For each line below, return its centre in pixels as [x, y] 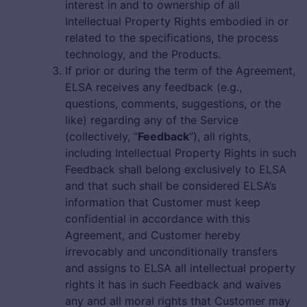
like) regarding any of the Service [152, 120]
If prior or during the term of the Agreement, [180, 71]
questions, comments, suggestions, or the [173, 104]
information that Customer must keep [163, 202]
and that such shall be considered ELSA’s [171, 186]
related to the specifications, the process [172, 38]
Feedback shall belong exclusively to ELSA [176, 170]
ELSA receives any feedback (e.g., [153, 87]
